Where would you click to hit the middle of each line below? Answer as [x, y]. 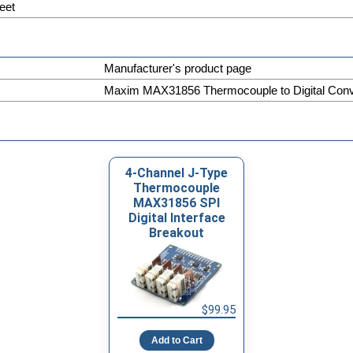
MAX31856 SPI [176, 203]
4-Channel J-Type [176, 173]
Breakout [176, 232]
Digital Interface [176, 217]
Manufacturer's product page [178, 68]
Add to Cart [176, 340]
